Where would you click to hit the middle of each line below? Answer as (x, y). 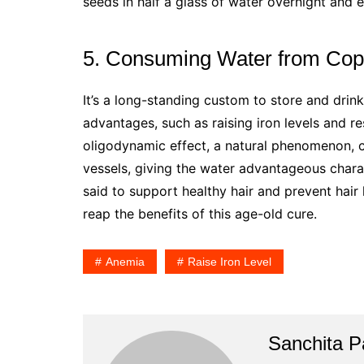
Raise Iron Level (230, 261)
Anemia (125, 261)
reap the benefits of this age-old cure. (200, 213)
